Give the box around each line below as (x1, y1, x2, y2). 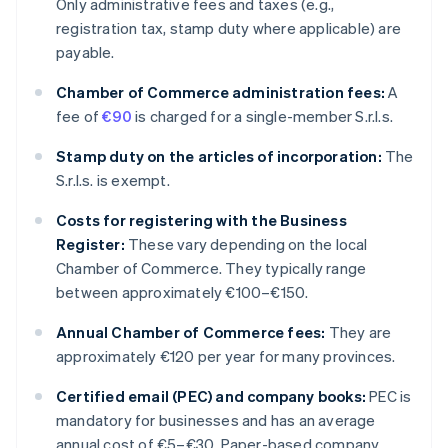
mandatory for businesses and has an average (56, 410, 376, 431)
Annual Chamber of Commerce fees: (56, 322, 326, 343)
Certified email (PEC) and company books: (56, 386, 366, 407)
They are (325, 322, 392, 343)
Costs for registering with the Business (56, 210, 347, 231)
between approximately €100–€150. (56, 282, 309, 303)
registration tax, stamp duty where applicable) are (56, 18, 402, 39)
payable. (56, 42, 115, 63)
